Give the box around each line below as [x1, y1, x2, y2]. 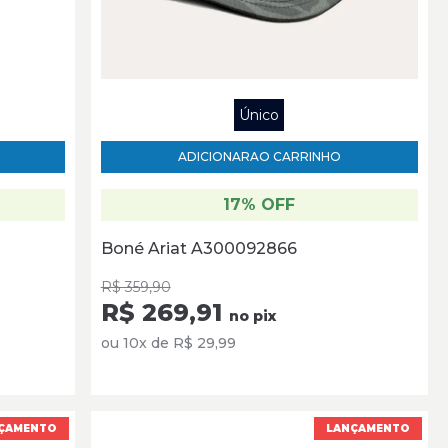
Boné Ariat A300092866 [100, 238, 297, 258]
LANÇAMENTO [325, 421, 410, 435]
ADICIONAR [177, 148, 250, 164]
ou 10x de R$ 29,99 [100, 333, 236, 352]
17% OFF [223, 194, 296, 214]
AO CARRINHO [249, 148, 341, 164]
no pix [228, 306, 276, 325]
